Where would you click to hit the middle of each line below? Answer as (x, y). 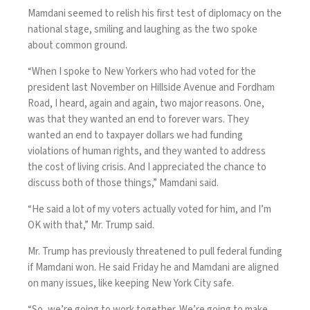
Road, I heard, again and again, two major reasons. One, (146, 103)
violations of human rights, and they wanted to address (147, 151)
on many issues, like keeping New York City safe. (132, 283)
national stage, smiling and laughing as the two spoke (143, 29)
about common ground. (79, 45)
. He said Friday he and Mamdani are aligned (186, 267)
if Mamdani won (61, 267)
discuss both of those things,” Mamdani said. (123, 183)
